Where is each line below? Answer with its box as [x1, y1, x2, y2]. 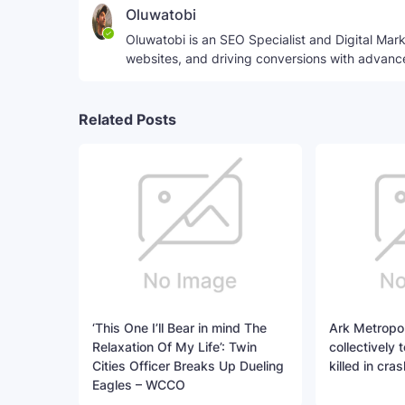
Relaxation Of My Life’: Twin [92, 339, 257, 355]
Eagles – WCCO [92, 377, 185, 393]
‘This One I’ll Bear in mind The [92, 320, 267, 336]
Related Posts [79, 110, 176, 128]
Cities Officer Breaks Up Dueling [92, 358, 284, 374]
